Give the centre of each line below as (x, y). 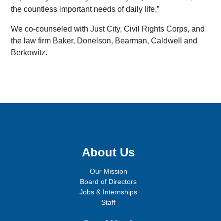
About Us (109, 152)
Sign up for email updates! (108, 127)
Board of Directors (109, 181)
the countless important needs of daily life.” (85, 9)
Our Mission (108, 171)
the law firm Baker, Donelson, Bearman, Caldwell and (104, 41)
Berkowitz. (29, 53)
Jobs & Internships (109, 192)
